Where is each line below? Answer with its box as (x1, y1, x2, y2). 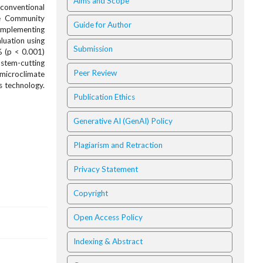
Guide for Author (73, 20, 131, 29)
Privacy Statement (73, 164, 138, 174)
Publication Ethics (73, 92, 135, 102)
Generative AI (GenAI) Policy (73, 116, 173, 126)
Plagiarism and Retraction (73, 140, 163, 150)
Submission (73, 44, 113, 53)
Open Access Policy (73, 213, 143, 222)
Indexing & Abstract (73, 237, 143, 246)
